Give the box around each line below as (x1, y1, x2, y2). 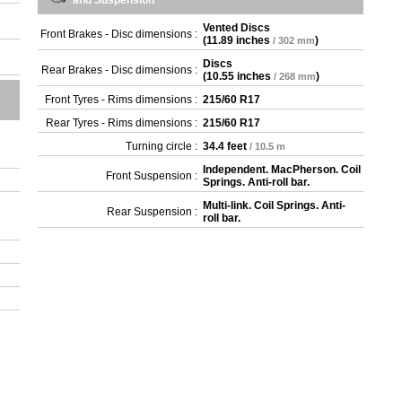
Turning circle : (126, 140, 198, 153)
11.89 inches (206, 34, 271, 47)
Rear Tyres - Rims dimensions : (46, 117, 198, 129)
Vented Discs (203, 22, 271, 34)
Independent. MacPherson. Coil (203, 163, 362, 176)
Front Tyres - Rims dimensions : (45, 93, 198, 106)
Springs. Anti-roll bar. (203, 176, 310, 188)
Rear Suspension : (107, 205, 198, 218)
